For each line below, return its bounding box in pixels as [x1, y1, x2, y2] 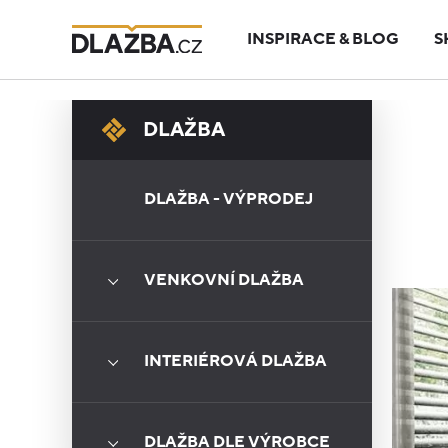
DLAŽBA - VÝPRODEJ [144, 188, 313, 210]
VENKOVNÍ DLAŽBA [144, 269, 304, 291]
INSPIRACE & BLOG [247, 28, 399, 50]
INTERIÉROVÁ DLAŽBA [144, 350, 327, 372]
